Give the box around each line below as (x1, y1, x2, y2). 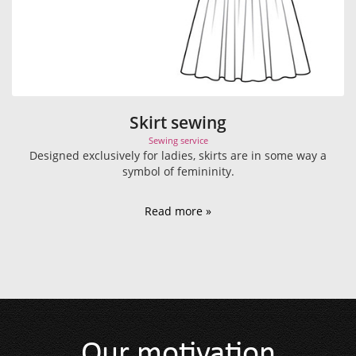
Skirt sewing (130, 111, 226, 134)
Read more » (145, 203, 211, 219)
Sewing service (148, 134, 208, 147)
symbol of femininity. (122, 164, 234, 180)
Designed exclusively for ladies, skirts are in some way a (29, 148, 327, 164)
